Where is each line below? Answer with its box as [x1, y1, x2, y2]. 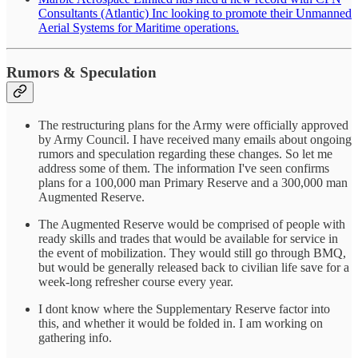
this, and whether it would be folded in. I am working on [38, 316, 323, 331]
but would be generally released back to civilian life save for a [38, 261, 349, 275]
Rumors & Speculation [6, 64, 157, 82]
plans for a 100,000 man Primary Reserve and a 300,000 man [38, 176, 348, 190]
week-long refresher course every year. [38, 275, 233, 289]
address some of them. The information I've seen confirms [38, 161, 329, 176]
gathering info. [38, 331, 112, 345]
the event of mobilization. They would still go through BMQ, [38, 246, 346, 261]
